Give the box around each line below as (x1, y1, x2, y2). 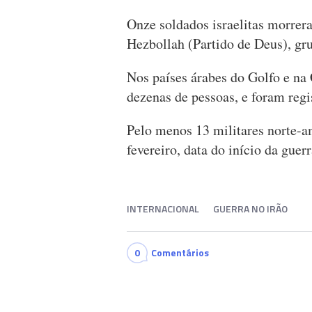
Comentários (151, 245, 209, 260)
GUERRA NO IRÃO (213, 201, 288, 217)
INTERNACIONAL (127, 201, 199, 217)
